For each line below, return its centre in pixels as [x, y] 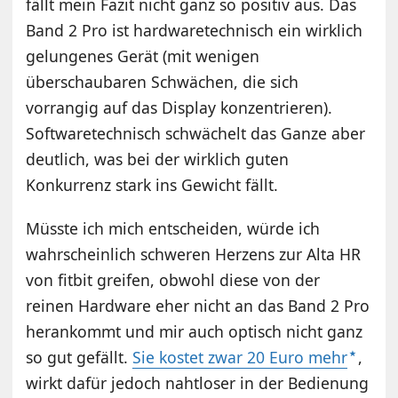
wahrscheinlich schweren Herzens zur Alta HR [194, 255]
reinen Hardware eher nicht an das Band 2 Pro [198, 306]
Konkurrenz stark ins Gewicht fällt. [152, 185]
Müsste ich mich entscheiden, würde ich [173, 229]
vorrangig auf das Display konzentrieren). [179, 108]
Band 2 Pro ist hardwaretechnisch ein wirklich [195, 31]
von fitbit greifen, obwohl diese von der [173, 280]
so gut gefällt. [80, 358]
